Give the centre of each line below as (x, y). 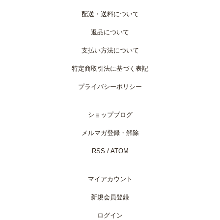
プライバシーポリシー (110, 86)
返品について (110, 32)
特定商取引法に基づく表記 (110, 68)
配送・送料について (110, 14)
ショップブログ (110, 114)
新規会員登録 (110, 197)
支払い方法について (110, 50)
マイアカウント (110, 179)
